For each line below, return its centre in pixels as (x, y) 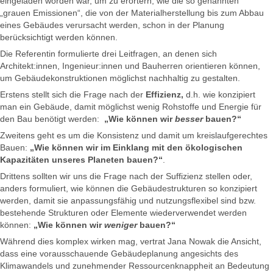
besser (189, 119)
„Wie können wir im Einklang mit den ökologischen (136, 148)
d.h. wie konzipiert (219, 95)
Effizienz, (165, 95)
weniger (122, 225)
